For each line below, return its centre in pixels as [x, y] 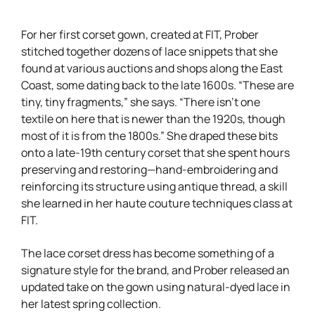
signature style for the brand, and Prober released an [155, 269]
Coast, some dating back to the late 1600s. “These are [157, 84]
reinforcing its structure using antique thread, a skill [154, 185]
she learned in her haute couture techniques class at [157, 202]
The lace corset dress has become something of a [148, 252]
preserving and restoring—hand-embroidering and [149, 168]
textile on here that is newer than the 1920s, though [153, 118]
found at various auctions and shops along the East [152, 67]
